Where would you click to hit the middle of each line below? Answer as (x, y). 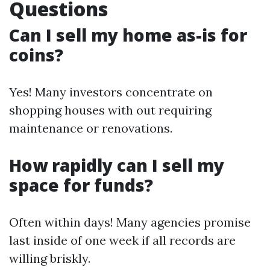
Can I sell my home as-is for (128, 35)
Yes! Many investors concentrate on (111, 92)
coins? (36, 55)
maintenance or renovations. (91, 128)
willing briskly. (50, 258)
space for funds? (81, 185)
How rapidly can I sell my (117, 165)
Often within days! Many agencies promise (130, 222)
